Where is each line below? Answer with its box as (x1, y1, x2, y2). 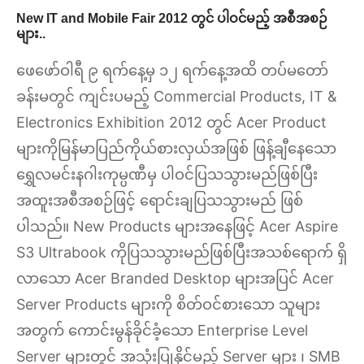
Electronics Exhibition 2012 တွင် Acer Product (16, 113, 327, 131)
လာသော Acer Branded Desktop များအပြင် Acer (16, 269, 334, 287)
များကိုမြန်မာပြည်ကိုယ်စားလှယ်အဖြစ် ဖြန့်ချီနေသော (16, 139, 336, 157)
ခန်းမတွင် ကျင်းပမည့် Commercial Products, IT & (16, 87, 337, 105)
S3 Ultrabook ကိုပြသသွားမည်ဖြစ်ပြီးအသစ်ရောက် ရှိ (16, 243, 347, 261)
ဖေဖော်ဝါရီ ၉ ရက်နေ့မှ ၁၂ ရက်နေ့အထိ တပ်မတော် (16, 61, 328, 79)
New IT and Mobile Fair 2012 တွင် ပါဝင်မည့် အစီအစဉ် (16, 11, 327, 25)
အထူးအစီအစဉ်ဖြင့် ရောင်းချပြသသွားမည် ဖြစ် (16, 191, 303, 209)
